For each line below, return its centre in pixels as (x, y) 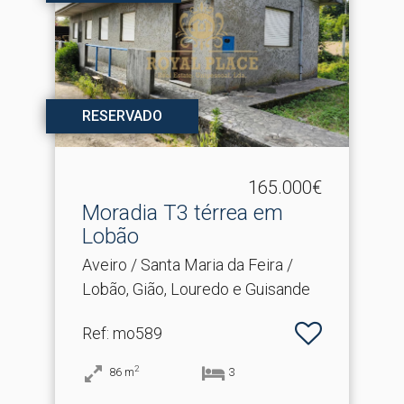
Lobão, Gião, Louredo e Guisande (196, 289)
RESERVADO (122, 116)
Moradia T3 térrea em (183, 213)
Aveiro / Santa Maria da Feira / (188, 265)
